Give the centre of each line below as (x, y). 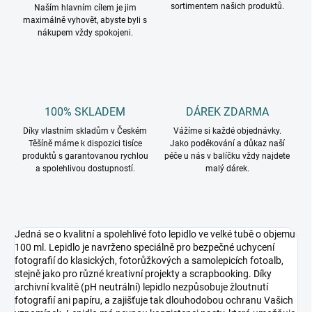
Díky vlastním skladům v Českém (85, 131)
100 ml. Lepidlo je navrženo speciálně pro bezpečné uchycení (145, 248)
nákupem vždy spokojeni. (85, 33)
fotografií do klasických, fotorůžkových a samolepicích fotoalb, (149, 261)
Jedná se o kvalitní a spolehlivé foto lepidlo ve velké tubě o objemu (155, 234)
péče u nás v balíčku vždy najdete (227, 156)
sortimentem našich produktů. (227, 7)
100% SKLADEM (85, 112)
